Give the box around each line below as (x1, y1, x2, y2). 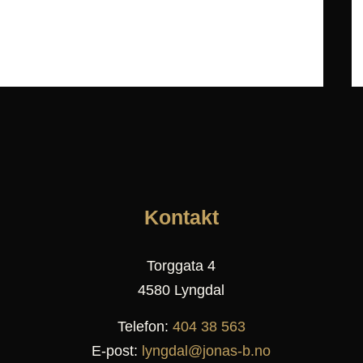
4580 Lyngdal (138, 282, 225, 299)
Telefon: (117, 318, 173, 335)
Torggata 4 (147, 258, 216, 275)
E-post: (92, 343, 143, 360)
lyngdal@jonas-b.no (142, 343, 271, 360)
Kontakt (143, 206, 219, 229)
